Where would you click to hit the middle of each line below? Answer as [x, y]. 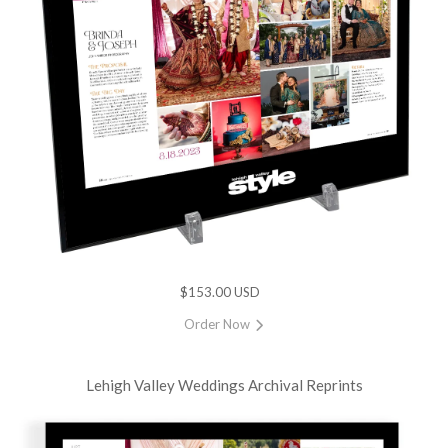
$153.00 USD [220, 291]
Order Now [217, 323]
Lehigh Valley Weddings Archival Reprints [224, 384]
